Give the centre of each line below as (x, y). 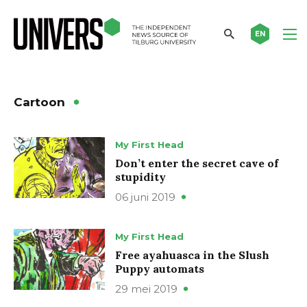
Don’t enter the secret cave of (197, 163)
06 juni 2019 (145, 197)
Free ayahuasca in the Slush (192, 255)
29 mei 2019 (146, 288)
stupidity (140, 176)
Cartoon (39, 102)
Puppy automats (160, 268)
